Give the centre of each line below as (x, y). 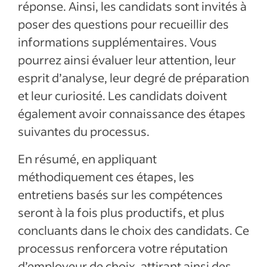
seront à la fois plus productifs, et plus (121, 212)
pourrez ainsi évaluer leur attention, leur (127, 60)
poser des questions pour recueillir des (123, 24)
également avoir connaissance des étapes (132, 113)
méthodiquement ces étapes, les (106, 176)
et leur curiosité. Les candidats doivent (122, 95)
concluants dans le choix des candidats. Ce (133, 230)
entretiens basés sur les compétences (120, 194)
